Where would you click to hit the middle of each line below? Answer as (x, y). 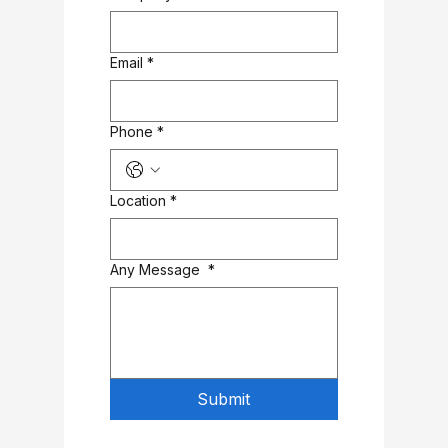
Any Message (157, 269)
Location (138, 200)
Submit (224, 399)
